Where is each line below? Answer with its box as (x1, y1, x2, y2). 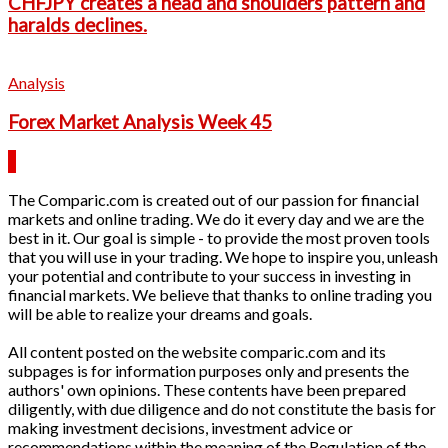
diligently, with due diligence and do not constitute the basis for (8, 398, 436, 418)
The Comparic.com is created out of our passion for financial (8, 189, 419, 209)
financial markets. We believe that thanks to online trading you (8, 284, 432, 304)
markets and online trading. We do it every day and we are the (8, 208, 424, 228)
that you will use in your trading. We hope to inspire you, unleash (8, 246, 438, 266)
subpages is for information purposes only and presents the (8, 360, 409, 380)
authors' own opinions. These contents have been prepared (8, 379, 406, 399)
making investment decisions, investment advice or (8, 417, 353, 437)
